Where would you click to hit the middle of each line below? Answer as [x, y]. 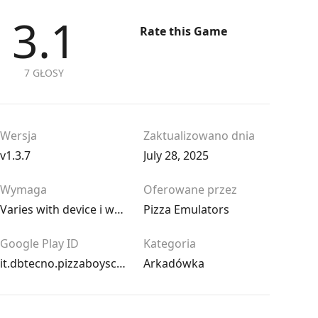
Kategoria [170, 243]
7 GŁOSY [44, 73]
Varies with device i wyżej [119, 209]
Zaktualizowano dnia [199, 136]
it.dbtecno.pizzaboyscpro [121, 263]
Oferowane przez [190, 190]
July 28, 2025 [176, 155]
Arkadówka [174, 263]
